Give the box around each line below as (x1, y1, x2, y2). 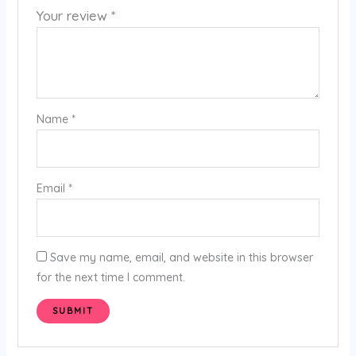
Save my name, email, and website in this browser (49, 250, 313, 265)
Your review (36, 6, 111, 24)
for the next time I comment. (36, 269, 185, 284)
